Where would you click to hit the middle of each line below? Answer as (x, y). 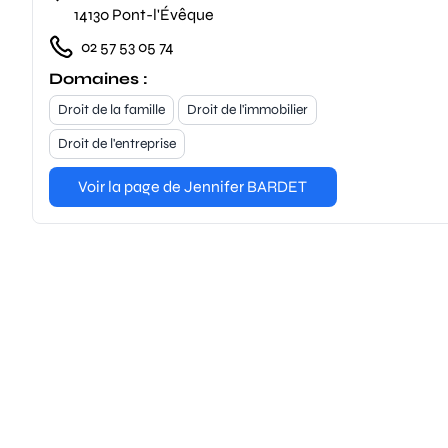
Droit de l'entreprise (117, 143)
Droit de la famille (111, 109)
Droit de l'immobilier (247, 109)
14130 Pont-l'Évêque (143, 14)
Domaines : (98, 78)
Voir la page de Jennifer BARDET (193, 186)
